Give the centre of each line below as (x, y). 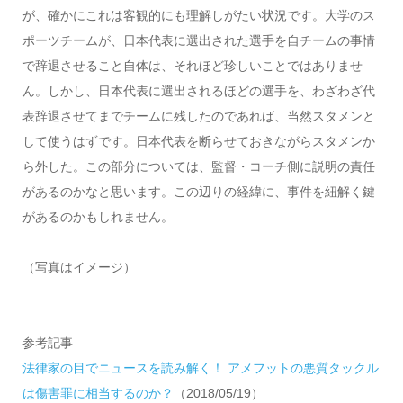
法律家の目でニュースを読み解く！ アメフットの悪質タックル (200, 368)
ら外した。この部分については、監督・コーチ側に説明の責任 (198, 167)
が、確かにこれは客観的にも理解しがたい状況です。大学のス (198, 16)
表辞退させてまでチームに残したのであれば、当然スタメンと (198, 116)
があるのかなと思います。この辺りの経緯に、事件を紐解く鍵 (198, 192)
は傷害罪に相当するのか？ (98, 394)
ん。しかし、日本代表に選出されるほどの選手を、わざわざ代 (198, 91)
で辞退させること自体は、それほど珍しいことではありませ (192, 66)
